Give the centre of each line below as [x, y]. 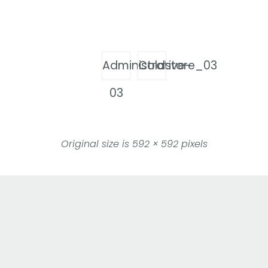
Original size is [96, 144]
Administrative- [147, 66]
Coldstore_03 [178, 66]
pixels [193, 144]
